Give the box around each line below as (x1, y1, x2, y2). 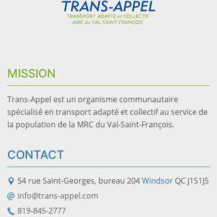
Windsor (142, 175, 173, 186)
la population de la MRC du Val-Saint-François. (7, 119, 174, 130)
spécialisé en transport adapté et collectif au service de (7, 106, 208, 117)
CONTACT (7, 147, 64, 162)
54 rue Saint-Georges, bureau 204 (17, 175, 142, 186)
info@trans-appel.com (17, 190, 98, 201)
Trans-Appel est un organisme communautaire (7, 93, 178, 105)
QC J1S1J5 (173, 175, 209, 186)
